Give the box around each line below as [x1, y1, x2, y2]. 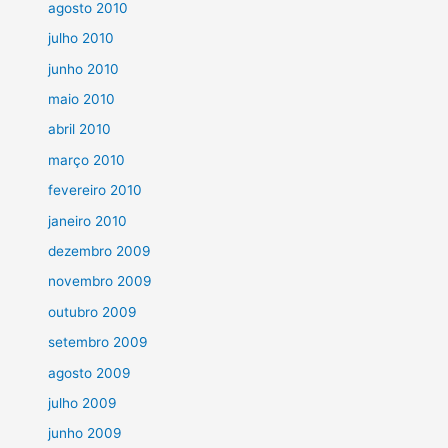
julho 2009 [48, 394, 118, 411]
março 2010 [48, 151, 126, 168]
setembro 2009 [48, 334, 149, 351]
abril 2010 [48, 121, 112, 138]
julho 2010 [48, 30, 115, 47]
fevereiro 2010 [48, 182, 143, 199]
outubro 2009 [48, 303, 138, 320]
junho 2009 [48, 425, 123, 442]
